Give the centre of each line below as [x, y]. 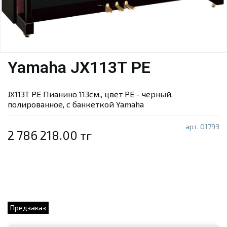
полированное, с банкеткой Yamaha [76, 104]
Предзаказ [28, 207]
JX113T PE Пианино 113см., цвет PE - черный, [90, 94]
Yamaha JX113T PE [79, 67]
